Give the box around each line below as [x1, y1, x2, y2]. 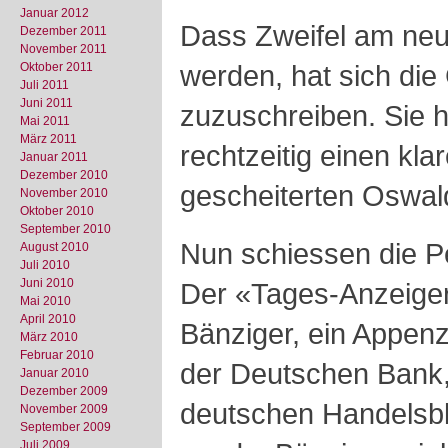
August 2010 [20, 240, 89, 254]
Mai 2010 [20, 294, 71, 308]
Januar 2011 [20, 150, 88, 164]
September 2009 [20, 420, 111, 434]
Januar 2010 [20, 366, 89, 380]
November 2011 [20, 42, 107, 56]
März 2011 [20, 132, 77, 146]
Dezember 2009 [20, 384, 108, 398]
